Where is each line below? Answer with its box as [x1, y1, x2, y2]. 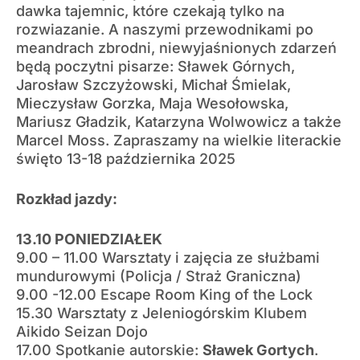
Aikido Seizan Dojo [16, 322, 148, 340]
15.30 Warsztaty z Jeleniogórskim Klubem [16, 304, 307, 321]
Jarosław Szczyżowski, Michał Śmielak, [16, 76, 291, 93]
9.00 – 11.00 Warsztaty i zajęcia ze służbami [16, 248, 320, 266]
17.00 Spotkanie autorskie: [16, 341, 202, 358]
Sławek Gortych [202, 341, 314, 358]
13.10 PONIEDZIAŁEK [16, 230, 162, 247]
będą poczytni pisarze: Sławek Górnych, [16, 57, 295, 75]
